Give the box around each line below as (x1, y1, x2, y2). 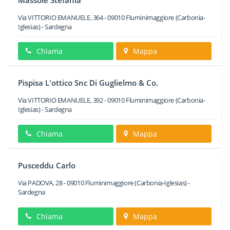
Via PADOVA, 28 (18, 178, 63, 187)
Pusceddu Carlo (18, 160, 75, 170)
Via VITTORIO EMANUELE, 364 (18, 13, 103, 22)
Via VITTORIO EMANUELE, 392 (18, 95, 103, 105)
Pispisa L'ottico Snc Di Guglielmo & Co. (18, 78, 158, 88)
